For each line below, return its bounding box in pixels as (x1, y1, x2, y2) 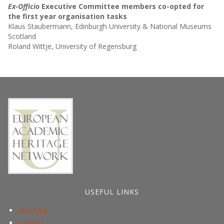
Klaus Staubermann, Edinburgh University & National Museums (7, 21, 211, 31)
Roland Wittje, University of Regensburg (7, 41, 136, 51)
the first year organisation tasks (7, 11, 127, 21)
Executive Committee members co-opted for (41, 1, 204, 11)
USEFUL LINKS (85, 187, 139, 197)
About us (17, 205, 47, 215)
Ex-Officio (7, 1, 41, 11)
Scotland (7, 31, 36, 41)
